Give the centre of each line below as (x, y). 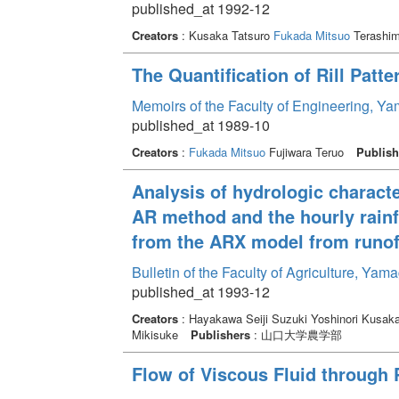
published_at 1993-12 (200, 291)
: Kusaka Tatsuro (225, 35)
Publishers (220, 334)
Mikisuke (156, 334)
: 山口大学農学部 (296, 334)
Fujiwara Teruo (306, 151)
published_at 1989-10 (200, 125)
